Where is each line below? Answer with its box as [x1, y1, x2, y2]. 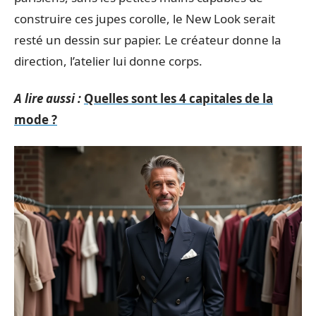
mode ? [14, 111, 57, 128]
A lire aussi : [14, 90, 81, 107]
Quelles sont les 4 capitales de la [84, 90, 273, 107]
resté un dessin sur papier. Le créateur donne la [14, 32, 281, 48]
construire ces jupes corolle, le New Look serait [14, 11, 275, 27]
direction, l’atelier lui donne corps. [14, 53, 202, 69]
